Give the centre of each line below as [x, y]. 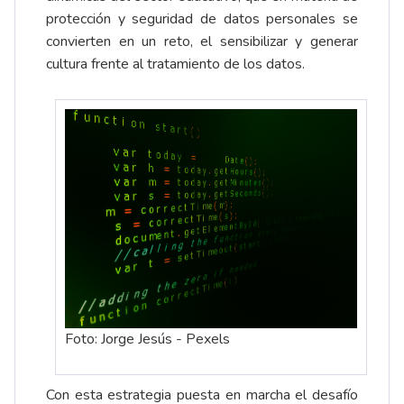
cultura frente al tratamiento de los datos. [175, 64]
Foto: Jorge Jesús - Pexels [147, 340]
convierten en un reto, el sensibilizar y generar [202, 42]
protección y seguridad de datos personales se [202, 19]
